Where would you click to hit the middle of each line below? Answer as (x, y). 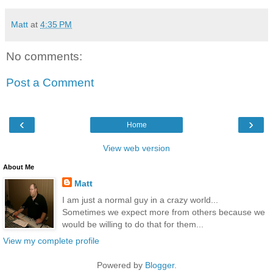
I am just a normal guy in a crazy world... (140, 200)
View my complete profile (51, 241)
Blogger (159, 265)
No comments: (44, 56)
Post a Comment (50, 83)
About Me (19, 167)
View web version (136, 148)
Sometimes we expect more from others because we (163, 212)
